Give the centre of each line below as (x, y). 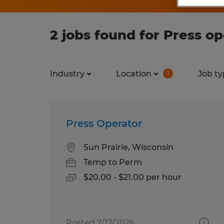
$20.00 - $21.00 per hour (132, 177)
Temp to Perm (113, 162)
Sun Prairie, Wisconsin (128, 147)
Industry (67, 73)
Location (134, 73)
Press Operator (104, 123)
